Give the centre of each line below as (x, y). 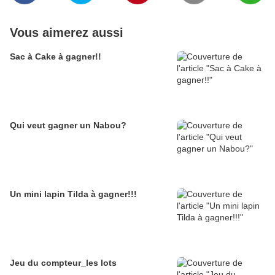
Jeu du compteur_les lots (63, 262)
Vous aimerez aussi (67, 32)
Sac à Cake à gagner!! (56, 56)
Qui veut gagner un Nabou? (68, 125)
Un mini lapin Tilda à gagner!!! (73, 194)
